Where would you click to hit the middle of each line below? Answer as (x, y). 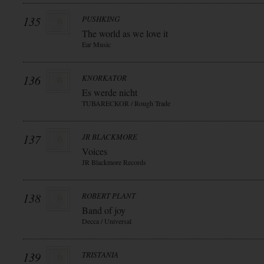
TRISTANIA (100, 255)
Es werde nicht (110, 92)
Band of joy (104, 210)
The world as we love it (125, 33)
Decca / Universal (107, 221)
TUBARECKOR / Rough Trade (126, 103)
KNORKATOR (104, 78)
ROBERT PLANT (109, 196)
